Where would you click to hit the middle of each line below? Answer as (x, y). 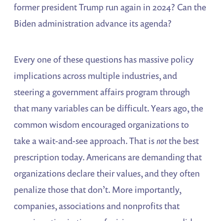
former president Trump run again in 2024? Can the (110, 7)
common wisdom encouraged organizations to (102, 125)
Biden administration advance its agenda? (93, 23)
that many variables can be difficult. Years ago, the (109, 108)
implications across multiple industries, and (96, 76)
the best (183, 141)
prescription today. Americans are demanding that (108, 157)
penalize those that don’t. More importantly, (98, 190)
